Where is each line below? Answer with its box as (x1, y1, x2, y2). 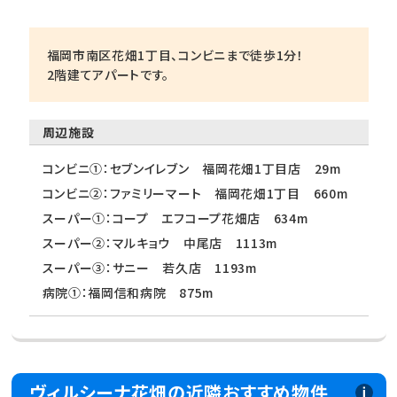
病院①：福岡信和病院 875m (42, 284, 214, 302)
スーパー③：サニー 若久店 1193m (42, 259, 257, 277)
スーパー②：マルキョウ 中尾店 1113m (42, 234, 278, 253)
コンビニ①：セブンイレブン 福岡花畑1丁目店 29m (42, 160, 341, 178)
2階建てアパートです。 (46, 66, 170, 84)
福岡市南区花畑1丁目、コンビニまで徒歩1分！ (46, 46, 304, 65)
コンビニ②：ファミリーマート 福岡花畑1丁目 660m (42, 184, 348, 203)
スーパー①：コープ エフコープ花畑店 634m (42, 209, 308, 228)
